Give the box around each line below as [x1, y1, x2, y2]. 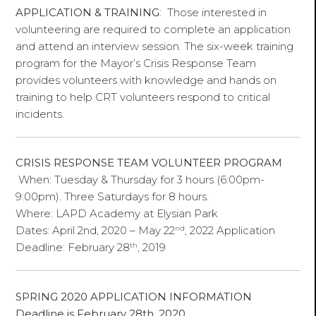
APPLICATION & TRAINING [16, 6, 160, 20]
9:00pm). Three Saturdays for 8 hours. [16, 190, 209, 204]
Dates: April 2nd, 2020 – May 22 [16, 224, 176, 238]
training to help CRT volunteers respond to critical [16, 90, 271, 104]
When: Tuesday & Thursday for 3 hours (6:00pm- [16, 173, 265, 187]
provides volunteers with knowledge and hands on [16, 73, 277, 87]
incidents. [16, 107, 65, 121]
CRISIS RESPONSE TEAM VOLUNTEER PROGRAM [16, 156, 283, 170]
